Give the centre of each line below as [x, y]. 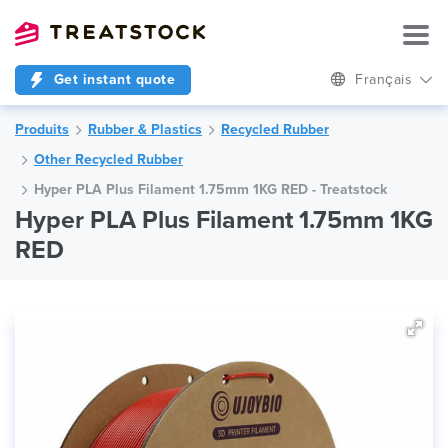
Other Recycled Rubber [108, 159]
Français [386, 79]
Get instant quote [112, 79]
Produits [42, 129]
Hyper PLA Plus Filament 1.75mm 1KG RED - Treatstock [210, 189]
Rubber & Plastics [145, 129]
